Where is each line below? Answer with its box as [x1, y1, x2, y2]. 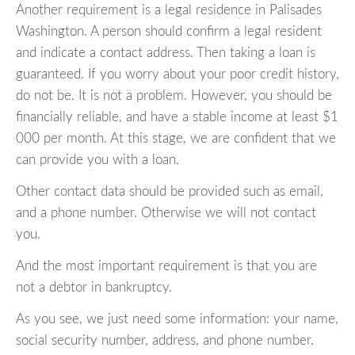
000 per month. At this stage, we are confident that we [16, 132, 336, 146]
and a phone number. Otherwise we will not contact [16, 206, 316, 220]
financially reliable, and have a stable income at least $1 [16, 110, 338, 124]
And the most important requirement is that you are [16, 259, 317, 273]
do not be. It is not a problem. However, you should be [16, 89, 332, 103]
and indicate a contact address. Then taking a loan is [16, 46, 315, 60]
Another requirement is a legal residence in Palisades [16, 3, 322, 17]
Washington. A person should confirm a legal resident [16, 25, 322, 39]
